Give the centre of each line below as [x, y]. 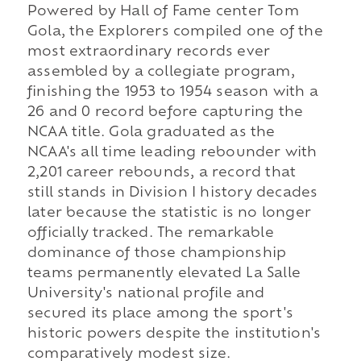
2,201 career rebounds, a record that [162, 174]
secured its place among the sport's [160, 315]
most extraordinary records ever [149, 53]
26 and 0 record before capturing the [165, 113]
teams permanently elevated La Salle [164, 274]
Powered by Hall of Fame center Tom [163, 12]
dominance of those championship [157, 254]
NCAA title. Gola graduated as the [151, 133]
